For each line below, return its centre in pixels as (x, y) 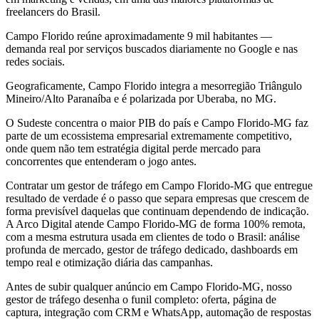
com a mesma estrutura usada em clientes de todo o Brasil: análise (153, 236)
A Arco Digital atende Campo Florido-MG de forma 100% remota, (156, 224)
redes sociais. (35, 61)
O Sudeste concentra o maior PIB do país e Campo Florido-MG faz (157, 122)
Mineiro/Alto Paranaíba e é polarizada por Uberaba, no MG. (141, 98)
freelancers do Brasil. (53, 11)
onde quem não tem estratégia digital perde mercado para (133, 148)
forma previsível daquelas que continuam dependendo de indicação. (157, 211)
